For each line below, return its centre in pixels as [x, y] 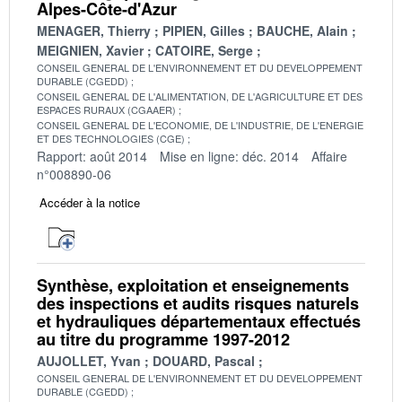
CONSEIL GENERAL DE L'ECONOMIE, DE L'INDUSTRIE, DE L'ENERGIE [200, 124]
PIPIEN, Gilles [204, 30]
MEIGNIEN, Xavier [90, 50]
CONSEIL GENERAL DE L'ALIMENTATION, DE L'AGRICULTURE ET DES [200, 96]
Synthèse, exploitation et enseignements [193, 285]
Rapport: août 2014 [92, 156]
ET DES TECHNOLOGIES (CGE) [111, 138]
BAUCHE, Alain [302, 30]
